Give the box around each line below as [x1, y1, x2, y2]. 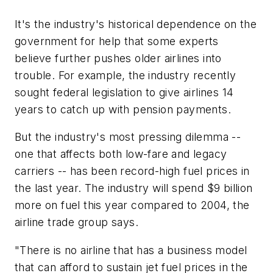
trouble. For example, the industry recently [15, 68, 236, 82]
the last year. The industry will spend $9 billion [15, 182, 253, 195]
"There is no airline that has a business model [15, 243, 247, 257]
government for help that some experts [15, 34, 219, 48]
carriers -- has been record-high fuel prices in [15, 165, 250, 178]
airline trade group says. [15, 216, 138, 229]
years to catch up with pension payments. [15, 102, 231, 116]
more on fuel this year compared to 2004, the [15, 199, 250, 212]
